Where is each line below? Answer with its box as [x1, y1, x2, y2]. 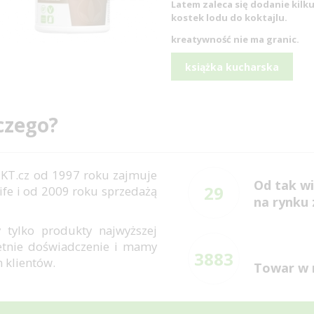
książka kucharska [185, 60, 279, 74]
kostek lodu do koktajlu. [171, 11, 287, 24]
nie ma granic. [233, 33, 299, 46]
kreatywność [171, 33, 233, 46]
